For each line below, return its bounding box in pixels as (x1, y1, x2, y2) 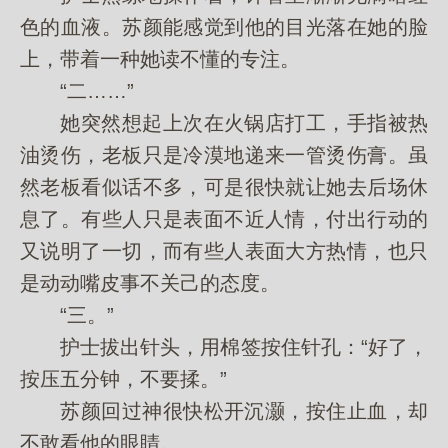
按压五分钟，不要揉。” (20, 368, 227, 390)
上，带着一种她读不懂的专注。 (20, 48, 300, 70)
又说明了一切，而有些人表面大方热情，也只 (20, 240, 428, 262)
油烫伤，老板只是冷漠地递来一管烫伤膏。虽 (20, 144, 428, 166)
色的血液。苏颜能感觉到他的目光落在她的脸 (20, 16, 428, 38)
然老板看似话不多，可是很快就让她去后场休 (20, 176, 428, 198)
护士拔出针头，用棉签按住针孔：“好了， (20, 336, 428, 358)
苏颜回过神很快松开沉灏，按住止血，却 (20, 400, 428, 422)
